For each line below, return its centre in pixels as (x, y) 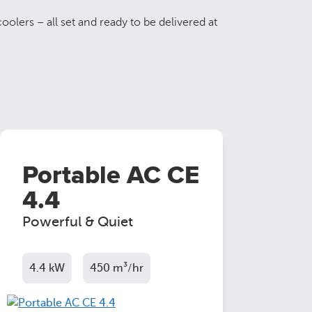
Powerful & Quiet (78, 222)
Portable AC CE (111, 175)
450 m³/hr (117, 268)
